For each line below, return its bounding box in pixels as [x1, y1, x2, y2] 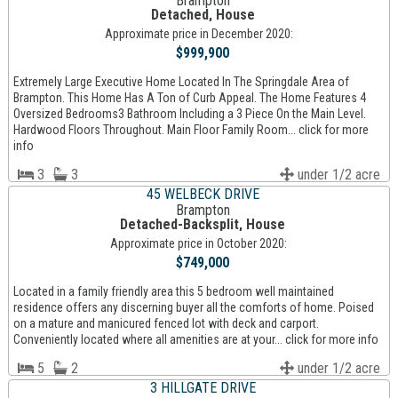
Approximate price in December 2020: [104, 27, 293, 42]
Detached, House [150, 6, 255, 24]
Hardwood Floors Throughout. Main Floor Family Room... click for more [12, 123, 369, 138]
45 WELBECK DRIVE [146, 186, 259, 203]
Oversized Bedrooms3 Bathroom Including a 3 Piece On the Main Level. [12, 107, 366, 122]
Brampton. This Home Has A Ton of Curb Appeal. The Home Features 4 [12, 91, 366, 106]
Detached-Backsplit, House [120, 216, 286, 234]
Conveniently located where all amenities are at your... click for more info [12, 332, 378, 347]
